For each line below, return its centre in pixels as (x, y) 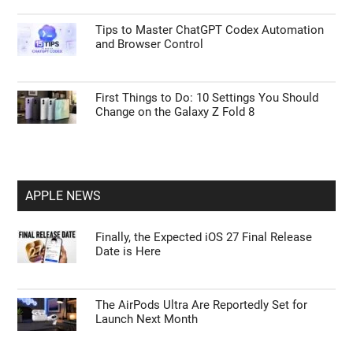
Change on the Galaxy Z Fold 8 (175, 111)
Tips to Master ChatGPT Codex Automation (210, 30)
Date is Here (128, 251)
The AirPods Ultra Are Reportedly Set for (202, 305)
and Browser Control (150, 44)
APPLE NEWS (63, 195)
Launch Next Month (147, 319)
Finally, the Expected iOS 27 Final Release (204, 237)
